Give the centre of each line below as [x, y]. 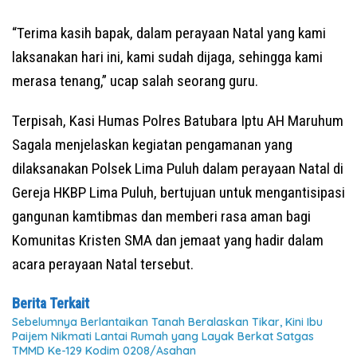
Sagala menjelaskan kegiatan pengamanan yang [152, 144]
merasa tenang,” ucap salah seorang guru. [135, 80]
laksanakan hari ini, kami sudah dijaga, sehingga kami [167, 57]
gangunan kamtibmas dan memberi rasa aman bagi [161, 216]
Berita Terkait [51, 303]
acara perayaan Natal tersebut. [103, 264]
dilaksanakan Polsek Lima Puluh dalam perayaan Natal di [178, 168]
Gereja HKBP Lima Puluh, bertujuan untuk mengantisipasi [178, 192]
